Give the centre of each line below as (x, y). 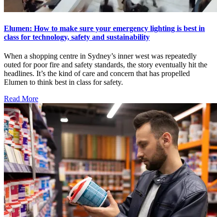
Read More (21, 99)
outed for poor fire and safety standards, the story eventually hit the (106, 65)
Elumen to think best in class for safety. (63, 82)
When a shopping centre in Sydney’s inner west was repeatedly (100, 56)
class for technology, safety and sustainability (77, 37)
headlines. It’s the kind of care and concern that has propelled (97, 74)
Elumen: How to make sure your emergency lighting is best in (104, 28)
